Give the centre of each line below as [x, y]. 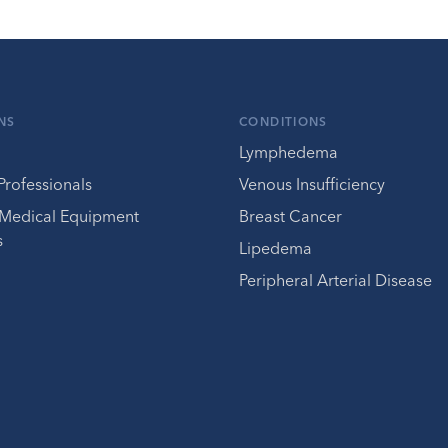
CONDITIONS [283, 121]
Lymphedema [288, 152]
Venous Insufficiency [312, 184]
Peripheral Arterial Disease [335, 280]
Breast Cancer [290, 216]
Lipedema [275, 248]
